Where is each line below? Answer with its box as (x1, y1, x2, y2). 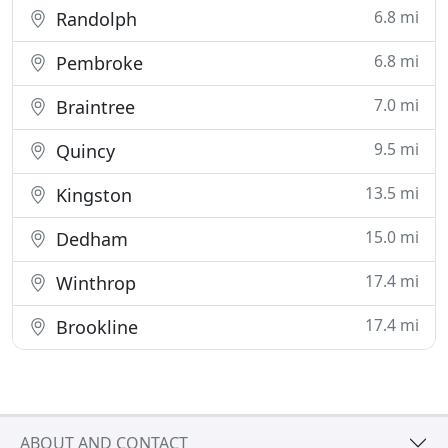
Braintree (51, 95, 135, 119)
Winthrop (51, 271, 136, 295)
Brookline (51, 315, 138, 339)
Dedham (51, 227, 128, 251)
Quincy (51, 139, 115, 163)
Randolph (51, 7, 137, 31)
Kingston (51, 183, 132, 207)
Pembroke (51, 51, 143, 75)
